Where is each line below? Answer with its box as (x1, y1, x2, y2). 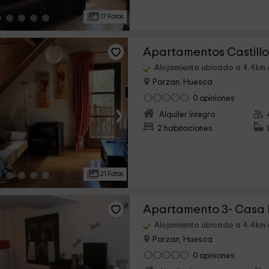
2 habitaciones (157, 124, 213, 133)
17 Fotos (99, 13, 124, 20)
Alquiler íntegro (159, 110, 216, 119)
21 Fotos (99, 171, 124, 177)
